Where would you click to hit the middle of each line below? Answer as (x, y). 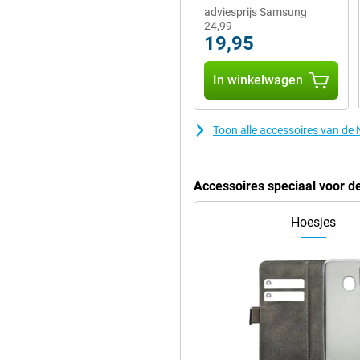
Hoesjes (313, 222)
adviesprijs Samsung (256, 12)
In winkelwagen (258, 80)
